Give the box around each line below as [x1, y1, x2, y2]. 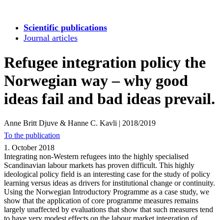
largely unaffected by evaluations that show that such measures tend [4, 205, 213, 214]
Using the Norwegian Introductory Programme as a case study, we [4, 187, 209, 196]
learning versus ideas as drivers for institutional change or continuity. [4, 178, 215, 187]
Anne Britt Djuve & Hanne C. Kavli [4, 118, 117, 127]
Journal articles [24, 33, 78, 43]
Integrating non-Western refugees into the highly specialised [4, 152, 189, 161]
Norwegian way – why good [4, 72, 188, 90]
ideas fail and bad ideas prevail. [4, 90, 215, 108]
